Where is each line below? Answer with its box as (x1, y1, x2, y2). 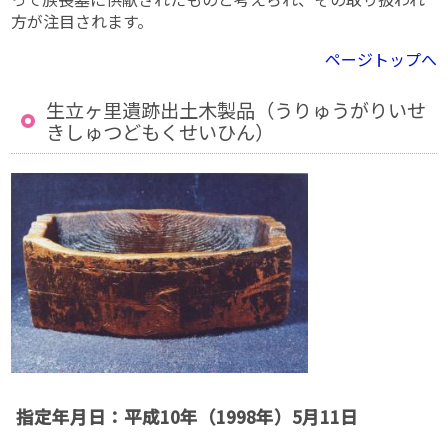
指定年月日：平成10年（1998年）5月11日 (16, 403, 359, 429)
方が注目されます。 (11, 9, 154, 34)
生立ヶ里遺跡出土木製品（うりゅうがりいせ (46, 96, 427, 125)
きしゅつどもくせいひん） (46, 118, 275, 147)
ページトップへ (324, 47, 437, 72)
